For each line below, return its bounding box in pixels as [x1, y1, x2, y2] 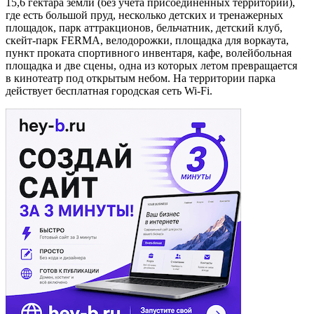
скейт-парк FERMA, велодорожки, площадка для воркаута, [6, 34, 289, 47]
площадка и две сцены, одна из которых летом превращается [6, 60, 297, 72]
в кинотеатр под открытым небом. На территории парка [6, 72, 275, 85]
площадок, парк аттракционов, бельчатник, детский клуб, [6, 22, 282, 34]
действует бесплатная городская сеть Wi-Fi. [6, 85, 212, 97]
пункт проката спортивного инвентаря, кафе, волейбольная [6, 47, 292, 60]
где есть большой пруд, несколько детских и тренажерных [6, 9, 283, 22]
